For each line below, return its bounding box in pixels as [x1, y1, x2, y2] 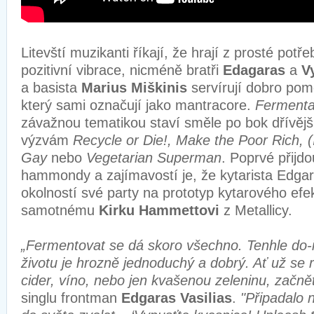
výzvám [21, 132, 73, 148]
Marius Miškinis [81, 80, 187, 95]
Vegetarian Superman [86, 150, 221, 165]
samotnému [21, 203, 95, 218]
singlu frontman [21, 290, 121, 306]
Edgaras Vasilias [121, 290, 232, 306]
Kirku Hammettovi [95, 203, 224, 218]
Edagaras [223, 62, 285, 78]
